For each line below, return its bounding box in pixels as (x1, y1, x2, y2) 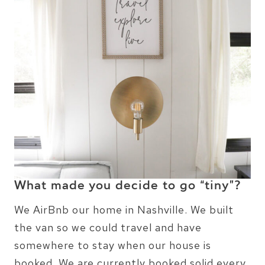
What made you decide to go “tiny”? (14, 177, 241, 195)
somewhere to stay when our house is (14, 238, 211, 252)
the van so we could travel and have (14, 220, 202, 234)
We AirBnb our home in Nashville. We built (14, 202, 234, 216)
